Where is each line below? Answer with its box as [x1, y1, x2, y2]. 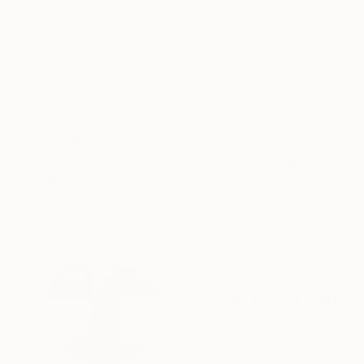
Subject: [45, 109, 102, 127]
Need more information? [45, 172, 209, 190]
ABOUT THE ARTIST [161, 263, 272, 278]
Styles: [45, 130, 93, 148]
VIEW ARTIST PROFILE [161, 337, 293, 352]
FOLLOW [306, 337, 358, 352]
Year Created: [45, 88, 141, 106]
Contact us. [209, 172, 288, 190]
